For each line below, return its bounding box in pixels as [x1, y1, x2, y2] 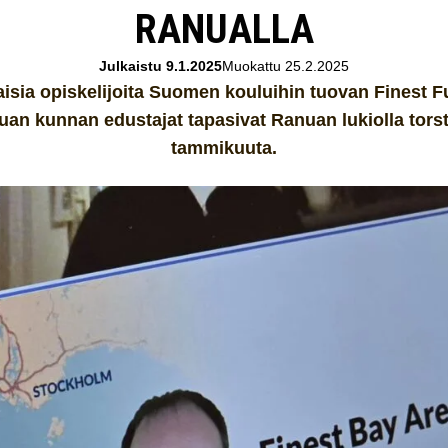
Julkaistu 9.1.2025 [99, 58, 222, 74]
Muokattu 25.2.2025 [222, 58, 349, 74]
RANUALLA [134, 6, 314, 53]
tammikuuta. [171, 138, 277, 158]
